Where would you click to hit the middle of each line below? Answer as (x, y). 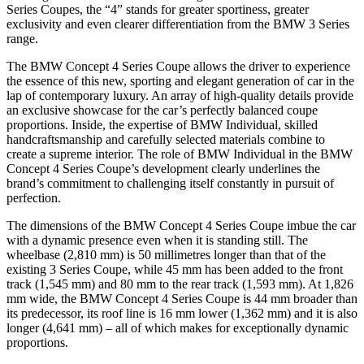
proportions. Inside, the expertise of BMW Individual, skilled (162, 124)
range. (22, 38)
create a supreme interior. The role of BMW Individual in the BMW (180, 154)
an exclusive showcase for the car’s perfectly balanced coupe (162, 110)
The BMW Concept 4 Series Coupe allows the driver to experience (178, 66)
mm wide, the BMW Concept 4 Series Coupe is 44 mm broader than (182, 298)
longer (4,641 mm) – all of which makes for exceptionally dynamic (178, 327)
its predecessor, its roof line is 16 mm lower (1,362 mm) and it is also (182, 313)
